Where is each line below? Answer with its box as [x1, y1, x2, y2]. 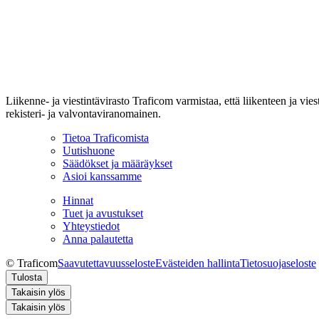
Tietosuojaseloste [240, 256, 316, 269]
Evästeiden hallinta [155, 256, 240, 269]
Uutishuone [63, 144, 115, 157]
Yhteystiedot [63, 219, 120, 232]
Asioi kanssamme [63, 169, 142, 182]
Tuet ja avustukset [63, 206, 143, 219]
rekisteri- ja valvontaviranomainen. [6, 107, 161, 120]
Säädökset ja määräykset [63, 157, 172, 169]
